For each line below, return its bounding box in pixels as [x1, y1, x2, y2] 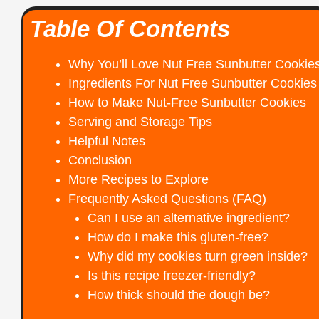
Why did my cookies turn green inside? [88, 249, 308, 263]
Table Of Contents [30, 15, 230, 42]
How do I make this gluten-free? [88, 229, 268, 244]
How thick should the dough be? [88, 287, 270, 302]
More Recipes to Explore [68, 172, 209, 187]
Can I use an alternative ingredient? [88, 210, 290, 225]
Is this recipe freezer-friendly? [88, 268, 256, 283]
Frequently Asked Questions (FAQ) [68, 191, 266, 206]
